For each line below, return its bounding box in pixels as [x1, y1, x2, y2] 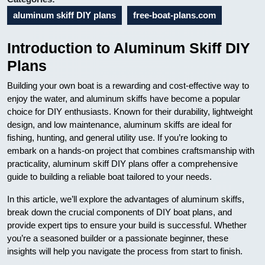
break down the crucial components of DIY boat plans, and [7, 207, 232, 217]
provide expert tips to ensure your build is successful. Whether [7, 220, 247, 230]
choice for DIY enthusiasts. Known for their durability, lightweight [7, 106, 253, 117]
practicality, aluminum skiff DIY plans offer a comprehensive [7, 159, 238, 169]
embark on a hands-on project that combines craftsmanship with [7, 146, 254, 156]
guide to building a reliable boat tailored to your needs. [7, 172, 212, 182]
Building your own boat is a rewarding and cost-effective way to [7, 80, 249, 91]
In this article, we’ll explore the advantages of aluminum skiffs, [7, 194, 244, 204]
